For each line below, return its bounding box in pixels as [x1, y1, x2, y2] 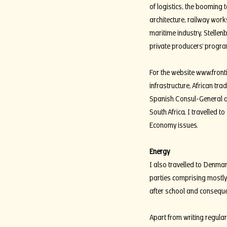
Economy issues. [149, 118, 198, 130]
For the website [149, 65, 196, 78]
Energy [149, 144, 171, 157]
